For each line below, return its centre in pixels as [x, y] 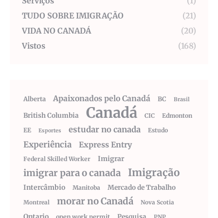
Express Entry [105, 145]
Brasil [182, 99]
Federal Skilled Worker [57, 159]
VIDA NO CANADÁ [56, 31]
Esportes [50, 131]
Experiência [47, 145]
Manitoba [86, 188]
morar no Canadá [95, 201]
